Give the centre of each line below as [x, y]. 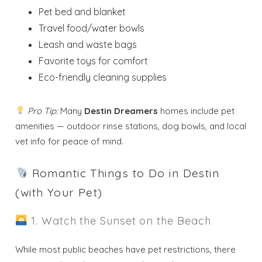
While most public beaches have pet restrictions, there [126, 249]
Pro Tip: [43, 111]
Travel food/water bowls [92, 28]
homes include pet [196, 111]
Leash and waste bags [88, 44]
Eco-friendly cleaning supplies [103, 77]
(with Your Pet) [59, 192]
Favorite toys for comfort [94, 61]
